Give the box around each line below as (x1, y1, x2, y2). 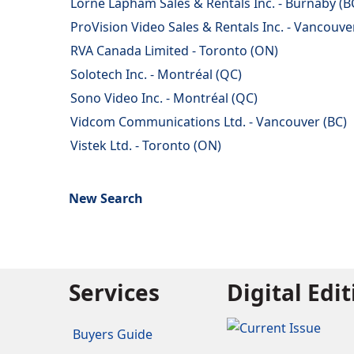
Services (69, 277, 160, 308)
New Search (69, 190, 143, 208)
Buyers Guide (73, 326, 153, 344)
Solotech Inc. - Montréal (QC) (70, 66, 242, 84)
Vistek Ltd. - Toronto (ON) (70, 137, 221, 155)
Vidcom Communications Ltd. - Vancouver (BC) (70, 113, 347, 131)
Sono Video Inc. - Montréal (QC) (70, 89, 258, 107)
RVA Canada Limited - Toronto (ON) (70, 42, 278, 60)
